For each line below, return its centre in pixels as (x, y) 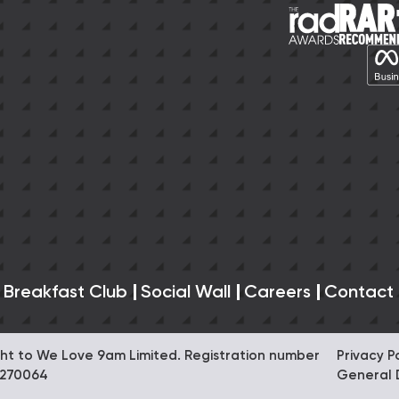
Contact (359, 293)
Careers (277, 293)
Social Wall (186, 293)
